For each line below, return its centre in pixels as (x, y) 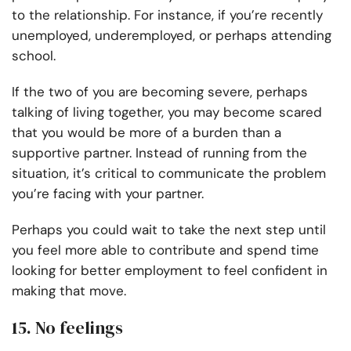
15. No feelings (67, 328)
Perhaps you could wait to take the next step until (169, 230)
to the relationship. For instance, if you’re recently (167, 15)
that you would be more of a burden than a (147, 133)
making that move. (69, 291)
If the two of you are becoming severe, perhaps (160, 92)
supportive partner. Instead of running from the (159, 153)
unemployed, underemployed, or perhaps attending (172, 36)
